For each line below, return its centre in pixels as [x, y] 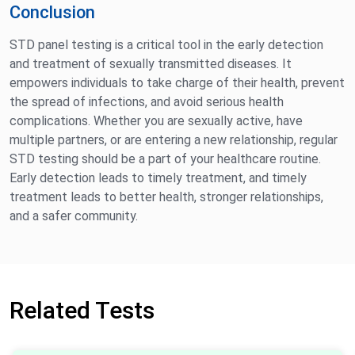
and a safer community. [74, 216]
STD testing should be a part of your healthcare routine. [165, 159]
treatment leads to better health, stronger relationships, [166, 197]
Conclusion [52, 13]
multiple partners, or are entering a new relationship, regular [174, 140]
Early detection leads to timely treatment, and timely [158, 178]
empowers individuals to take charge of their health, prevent [177, 83]
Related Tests [82, 311]
